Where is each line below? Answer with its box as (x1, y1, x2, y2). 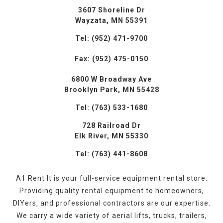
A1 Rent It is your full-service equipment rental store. (15, 174, 208, 183)
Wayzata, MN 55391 (75, 16, 148, 25)
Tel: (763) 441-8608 (75, 150, 148, 158)
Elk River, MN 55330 (75, 132, 148, 140)
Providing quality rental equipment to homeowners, (19, 187, 204, 195)
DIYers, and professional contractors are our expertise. (12, 199, 211, 208)
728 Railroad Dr (82, 121, 141, 130)
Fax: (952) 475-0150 (75, 55, 148, 63)
